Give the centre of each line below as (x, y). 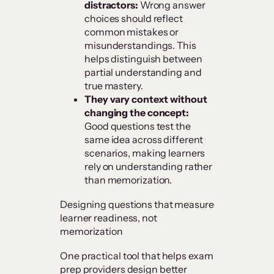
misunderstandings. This (140, 46)
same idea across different (144, 140)
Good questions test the (138, 126)
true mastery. (114, 86)
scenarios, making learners (145, 153)
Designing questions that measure (137, 205)
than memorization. (128, 180)
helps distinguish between (143, 59)
